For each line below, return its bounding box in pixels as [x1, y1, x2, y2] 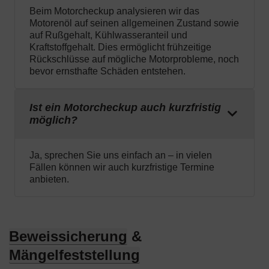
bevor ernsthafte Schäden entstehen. [29, 66, 186, 77]
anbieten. [29, 174, 69, 185]
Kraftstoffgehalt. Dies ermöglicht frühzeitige [29, 42, 211, 53]
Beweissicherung [9, 228, 127, 245]
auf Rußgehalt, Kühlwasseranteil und [29, 30, 187, 41]
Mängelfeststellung [9, 247, 140, 264]
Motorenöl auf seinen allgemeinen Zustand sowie [29, 18, 239, 29]
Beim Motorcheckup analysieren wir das [29, 6, 199, 17]
